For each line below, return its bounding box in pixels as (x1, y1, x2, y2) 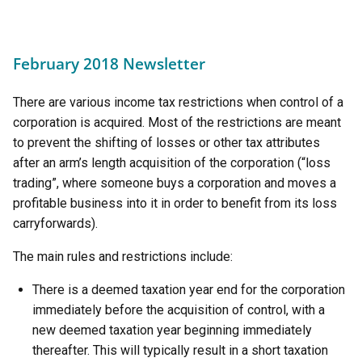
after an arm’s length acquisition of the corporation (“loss (13, 155, 330, 170)
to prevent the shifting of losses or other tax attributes (13, 135, 320, 150)
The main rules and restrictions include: (13, 249, 233, 264)
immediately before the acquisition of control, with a (32, 302, 325, 318)
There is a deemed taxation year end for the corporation (32, 282, 345, 297)
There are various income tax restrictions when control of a (13, 95, 343, 110)
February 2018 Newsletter (13, 53, 205, 74)
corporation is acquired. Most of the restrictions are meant (13, 115, 341, 130)
